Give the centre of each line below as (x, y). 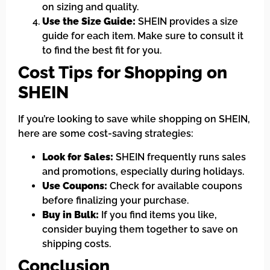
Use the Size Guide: (89, 22)
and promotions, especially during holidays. (143, 171)
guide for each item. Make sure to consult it (143, 36)
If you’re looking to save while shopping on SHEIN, (134, 119)
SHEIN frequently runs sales (180, 157)
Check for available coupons (175, 186)
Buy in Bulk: (71, 215)
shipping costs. (77, 243)
